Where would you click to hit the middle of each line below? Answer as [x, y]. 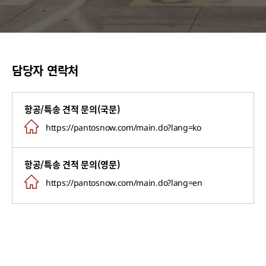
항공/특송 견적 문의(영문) [72, 164]
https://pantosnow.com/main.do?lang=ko [123, 128]
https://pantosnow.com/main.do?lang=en [124, 183]
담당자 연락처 [45, 71]
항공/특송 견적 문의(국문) [72, 109]
